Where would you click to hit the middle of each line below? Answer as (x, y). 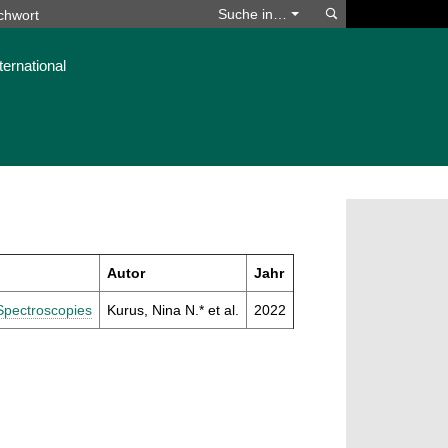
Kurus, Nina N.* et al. (173, 310)
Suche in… (254, 14)
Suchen (368, 13)
